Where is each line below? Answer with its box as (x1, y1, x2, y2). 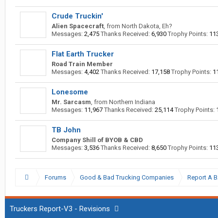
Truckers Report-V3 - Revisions (10, 204, 110, 213)
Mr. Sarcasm (52, 98, 91, 106)
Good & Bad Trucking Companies (79, 174, 174, 181)
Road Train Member (52, 60, 113, 68)
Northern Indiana (109, 98, 155, 106)
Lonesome (52, 88, 88, 96)
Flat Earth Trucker (52, 50, 114, 58)
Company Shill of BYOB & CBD (52, 136, 143, 144)
